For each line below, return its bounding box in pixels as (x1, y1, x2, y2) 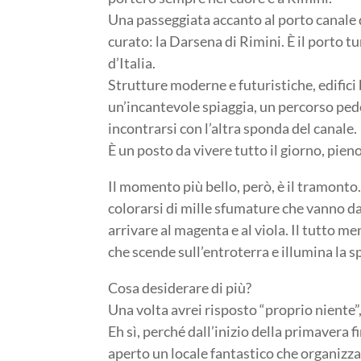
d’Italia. (108, 54, 156, 73)
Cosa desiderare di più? (108, 279, 252, 297)
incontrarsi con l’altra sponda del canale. (108, 119, 358, 138)
